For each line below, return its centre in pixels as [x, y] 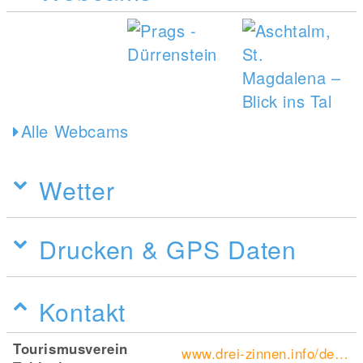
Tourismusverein [71, 348]
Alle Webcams [75, 130]
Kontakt [83, 311]
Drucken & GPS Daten [168, 248]
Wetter [77, 189]
